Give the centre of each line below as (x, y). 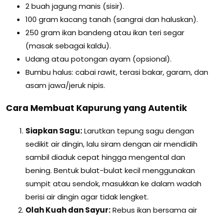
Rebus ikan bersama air (154, 210)
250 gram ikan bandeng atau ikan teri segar (105, 33)
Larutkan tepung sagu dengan (138, 131)
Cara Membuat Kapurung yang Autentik (97, 108)
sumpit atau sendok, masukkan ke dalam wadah (113, 184)
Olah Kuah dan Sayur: (68, 210)
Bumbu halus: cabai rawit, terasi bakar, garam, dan (117, 72)
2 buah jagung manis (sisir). (75, 6)
